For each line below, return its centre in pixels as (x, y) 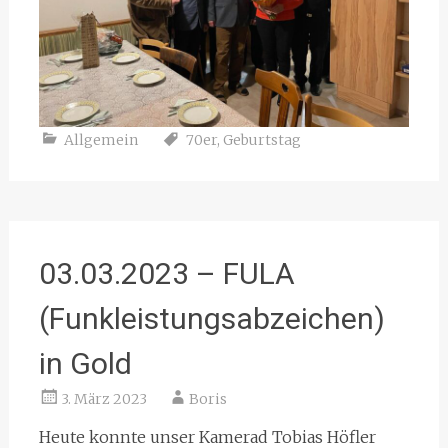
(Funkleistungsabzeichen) (211, 318)
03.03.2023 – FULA (166, 273)
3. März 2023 (103, 398)
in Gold (85, 363)
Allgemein (100, 139)
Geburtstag (261, 139)
